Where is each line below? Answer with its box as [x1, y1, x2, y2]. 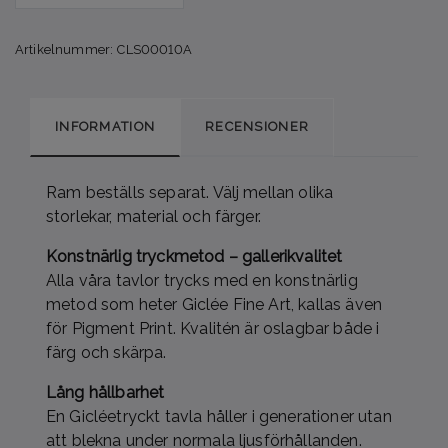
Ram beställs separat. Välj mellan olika [46, 182, 334, 202]
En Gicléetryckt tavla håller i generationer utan [46, 406, 392, 426]
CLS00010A [117, 41, 192, 57]
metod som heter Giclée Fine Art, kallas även [46, 294, 383, 314]
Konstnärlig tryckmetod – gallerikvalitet [46, 246, 343, 266]
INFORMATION [55, 118, 156, 134]
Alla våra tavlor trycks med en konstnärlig [46, 270, 358, 290]
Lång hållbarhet [46, 382, 165, 402]
